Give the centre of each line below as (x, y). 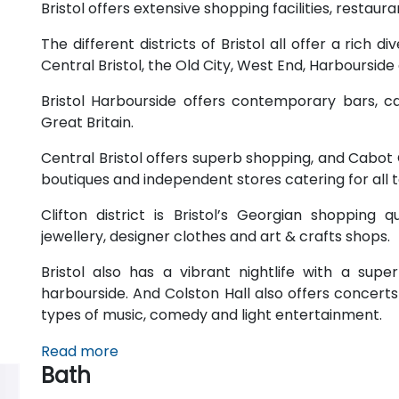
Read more (79, 351)
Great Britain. (87, 122)
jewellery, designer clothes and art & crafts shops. (215, 236)
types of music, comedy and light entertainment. (211, 314)
